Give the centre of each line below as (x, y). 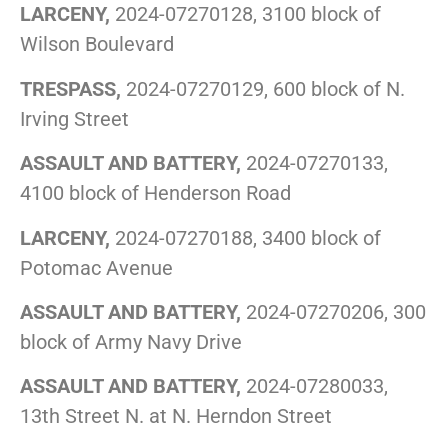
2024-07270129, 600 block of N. (263, 88)
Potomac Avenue (96, 267)
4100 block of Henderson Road (155, 193)
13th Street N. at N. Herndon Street (176, 416)
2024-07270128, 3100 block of (245, 14)
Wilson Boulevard (97, 44)
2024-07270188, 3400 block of (245, 237)
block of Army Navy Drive (131, 341)
